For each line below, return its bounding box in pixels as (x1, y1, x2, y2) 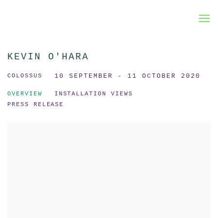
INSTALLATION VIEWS (54, 91, 133, 97)
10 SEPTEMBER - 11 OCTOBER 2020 (54, 73, 201, 80)
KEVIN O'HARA (7, 52, 89, 62)
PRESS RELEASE (7, 101, 64, 108)
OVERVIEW (7, 91, 42, 97)
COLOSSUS (7, 73, 42, 79)
